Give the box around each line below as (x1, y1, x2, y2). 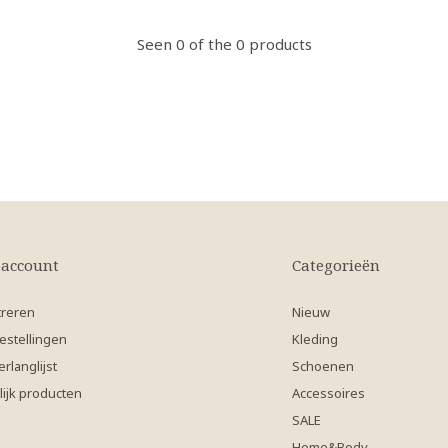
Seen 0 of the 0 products (136, 34, 312, 54)
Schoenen (292, 357, 354, 375)
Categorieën (292, 255, 380, 275)
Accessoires (292, 384, 365, 402)
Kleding (292, 330, 338, 348)
